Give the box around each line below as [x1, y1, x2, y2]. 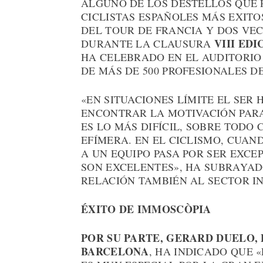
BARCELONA [81, 244, 149, 259]
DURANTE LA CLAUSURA [81, 36, 215, 51]
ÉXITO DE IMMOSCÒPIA [81, 201, 211, 217]
